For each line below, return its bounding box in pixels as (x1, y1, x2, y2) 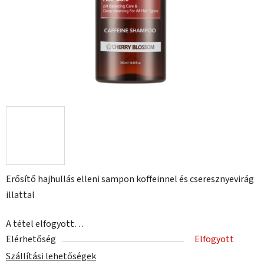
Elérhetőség (6, 233, 56, 246)
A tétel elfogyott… (6, 217, 84, 231)
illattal (6, 189, 35, 202)
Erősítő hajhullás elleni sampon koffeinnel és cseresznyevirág (6, 173, 254, 186)
